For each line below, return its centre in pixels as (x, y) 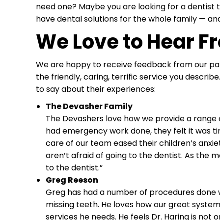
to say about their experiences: (96, 89)
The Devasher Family (89, 107)
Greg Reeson (72, 180)
